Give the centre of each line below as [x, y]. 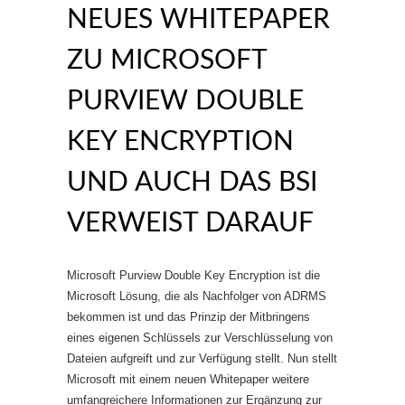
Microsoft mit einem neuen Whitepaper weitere [188, 379]
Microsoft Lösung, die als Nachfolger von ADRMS [197, 296]
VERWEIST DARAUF [190, 223]
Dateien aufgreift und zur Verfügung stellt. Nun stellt [202, 358]
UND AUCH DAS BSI [192, 183]
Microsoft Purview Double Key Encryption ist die [193, 275]
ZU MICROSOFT [167, 61]
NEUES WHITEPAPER [198, 20]
